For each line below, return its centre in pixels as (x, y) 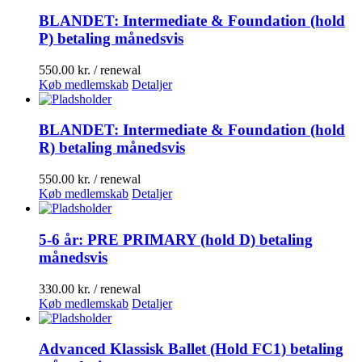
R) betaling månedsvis (112, 148)
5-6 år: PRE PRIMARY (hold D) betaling (176, 239)
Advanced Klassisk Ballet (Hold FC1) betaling (191, 349)
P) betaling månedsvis (111, 38)
